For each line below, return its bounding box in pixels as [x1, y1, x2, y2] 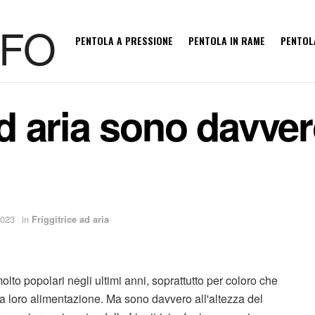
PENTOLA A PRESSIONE [75, 33, 173, 48]
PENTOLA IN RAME [188, 33, 265, 48]
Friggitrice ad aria [32, 212, 109, 226]
